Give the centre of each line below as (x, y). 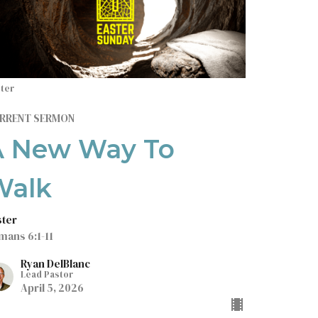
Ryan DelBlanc (56, 263)
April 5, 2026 (53, 287)
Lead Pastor (47, 274)
